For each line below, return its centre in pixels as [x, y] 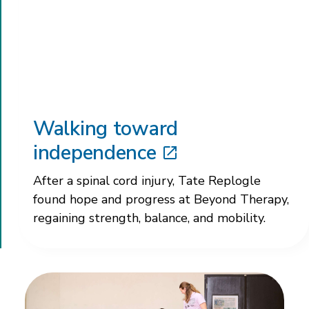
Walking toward [106, 129]
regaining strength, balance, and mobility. [149, 218]
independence [95, 153]
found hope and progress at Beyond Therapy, [161, 200]
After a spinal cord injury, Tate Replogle [147, 181]
